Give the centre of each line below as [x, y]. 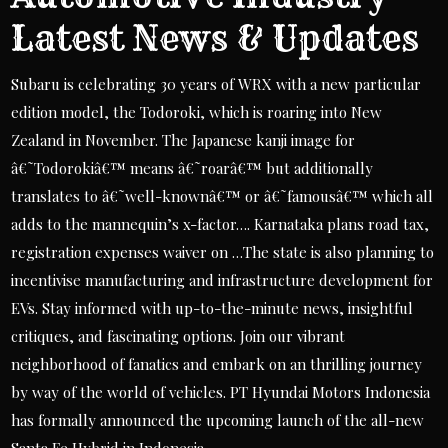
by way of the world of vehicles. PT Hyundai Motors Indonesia [221, 392]
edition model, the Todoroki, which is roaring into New [197, 112]
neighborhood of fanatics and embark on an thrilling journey [217, 364]
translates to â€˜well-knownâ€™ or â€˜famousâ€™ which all [222, 196]
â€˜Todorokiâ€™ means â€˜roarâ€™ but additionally [192, 168]
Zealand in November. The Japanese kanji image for [183, 140]
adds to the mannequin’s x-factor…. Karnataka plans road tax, [220, 224]
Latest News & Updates [215, 38]
